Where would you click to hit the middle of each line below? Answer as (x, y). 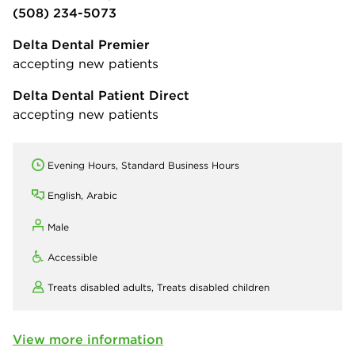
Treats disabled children (213, 287)
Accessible (73, 257)
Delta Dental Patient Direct (101, 95)
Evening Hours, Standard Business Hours (143, 165)
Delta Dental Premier (81, 44)
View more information (88, 339)
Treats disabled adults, (102, 287)
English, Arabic (82, 195)
